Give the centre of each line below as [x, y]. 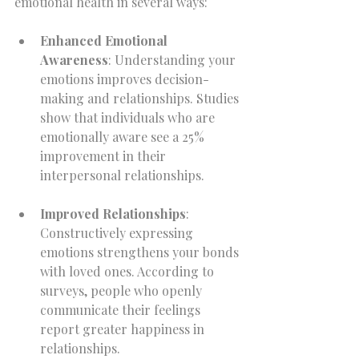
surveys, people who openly [123, 290]
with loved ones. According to [129, 271]
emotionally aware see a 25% [124, 137]
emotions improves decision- [125, 79]
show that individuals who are [129, 117]
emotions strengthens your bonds [141, 252]
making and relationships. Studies [141, 98]
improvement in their [105, 156]
